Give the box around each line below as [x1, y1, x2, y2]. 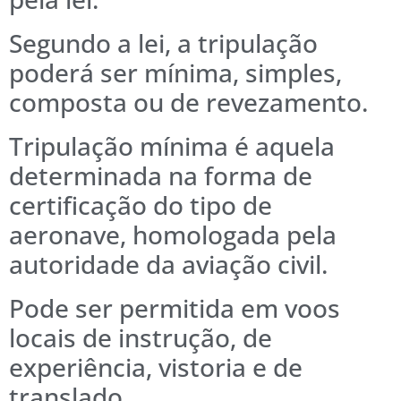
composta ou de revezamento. [9, 84, 369, 119]
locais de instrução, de [9, 320, 272, 354]
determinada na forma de [9, 158, 312, 192]
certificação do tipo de [9, 187, 272, 222]
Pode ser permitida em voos [9, 290, 340, 325]
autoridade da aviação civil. [9, 246, 328, 281]
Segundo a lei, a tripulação [9, 25, 318, 60]
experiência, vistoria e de [9, 349, 303, 384]
